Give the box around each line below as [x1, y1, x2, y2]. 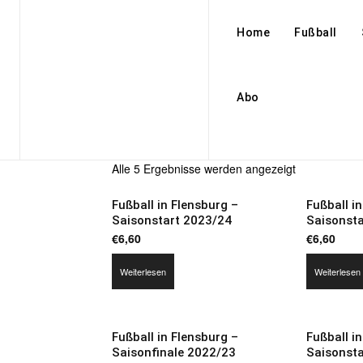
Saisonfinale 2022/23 [112, 344, 236, 360]
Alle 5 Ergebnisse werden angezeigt [112, 160, 296, 177]
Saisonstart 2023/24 [112, 213, 232, 228]
